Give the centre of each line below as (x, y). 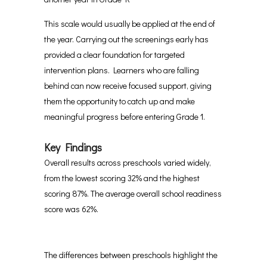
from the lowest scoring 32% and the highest (122, 178)
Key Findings (73, 147)
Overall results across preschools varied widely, (128, 162)
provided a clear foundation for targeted (114, 55)
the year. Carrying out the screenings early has (126, 39)
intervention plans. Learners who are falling (122, 70)
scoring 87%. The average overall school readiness (133, 193)
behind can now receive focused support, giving (128, 86)
